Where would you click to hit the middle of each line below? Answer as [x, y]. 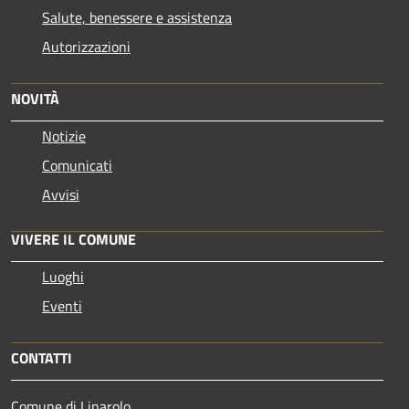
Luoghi [63, 277]
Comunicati [77, 166]
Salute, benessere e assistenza [137, 18]
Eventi [62, 306]
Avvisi [61, 195]
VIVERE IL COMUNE [73, 240]
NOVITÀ [35, 99]
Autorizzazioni [86, 47]
